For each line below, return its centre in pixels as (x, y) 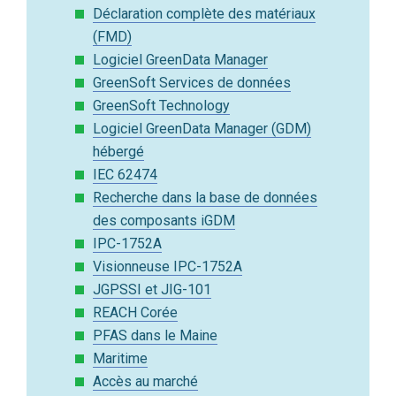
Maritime (120, 359)
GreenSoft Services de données (192, 83)
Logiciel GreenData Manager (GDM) (202, 129)
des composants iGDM (164, 221)
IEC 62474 (125, 175)
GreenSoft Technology (161, 106)
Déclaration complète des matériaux (204, 14)
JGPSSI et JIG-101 (152, 290)
